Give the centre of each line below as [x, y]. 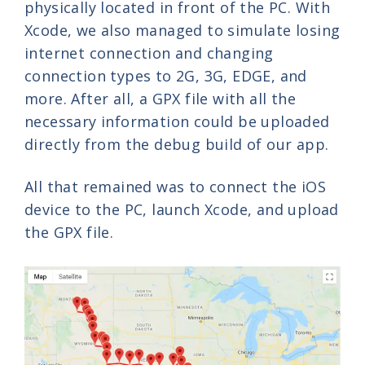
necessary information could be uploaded [177, 122]
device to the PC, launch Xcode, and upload [182, 209]
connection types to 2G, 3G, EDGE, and [166, 76]
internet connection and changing [149, 53]
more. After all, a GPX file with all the [160, 99]
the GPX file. [69, 232]
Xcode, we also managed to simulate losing [182, 31]
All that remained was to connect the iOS [175, 186]
